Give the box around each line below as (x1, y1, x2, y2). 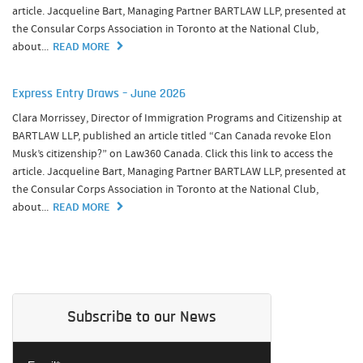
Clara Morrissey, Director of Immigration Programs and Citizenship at (12, 110, 342, 125)
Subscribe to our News (67, 310, 216, 326)
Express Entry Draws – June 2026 (12, 88, 186, 100)
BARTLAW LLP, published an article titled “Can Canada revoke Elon (12, 128, 331, 143)
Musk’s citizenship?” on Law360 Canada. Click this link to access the (12, 146, 333, 160)
